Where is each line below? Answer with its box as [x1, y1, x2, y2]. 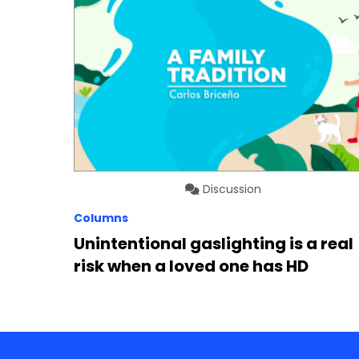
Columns [74, 210, 128, 227]
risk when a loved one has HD [74, 255, 309, 278]
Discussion [200, 181, 262, 198]
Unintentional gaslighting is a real [74, 232, 353, 256]
